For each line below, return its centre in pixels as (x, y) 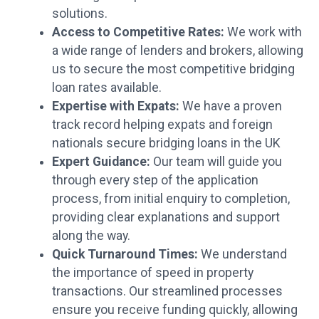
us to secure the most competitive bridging (173, 69)
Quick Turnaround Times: (125, 254)
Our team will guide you (216, 161)
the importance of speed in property (152, 272)
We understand (242, 254)
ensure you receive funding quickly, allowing (174, 309)
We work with (263, 32)
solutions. (79, 13)
